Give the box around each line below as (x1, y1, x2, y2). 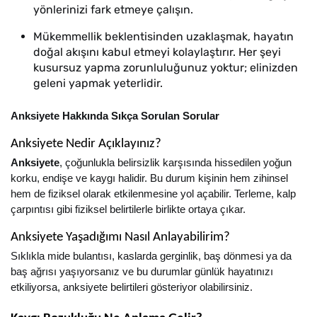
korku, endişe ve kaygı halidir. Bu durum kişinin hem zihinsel (11, 173, 288, 184)
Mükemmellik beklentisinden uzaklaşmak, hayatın (33, 30, 294, 43)
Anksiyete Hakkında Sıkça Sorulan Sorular (11, 110, 219, 122)
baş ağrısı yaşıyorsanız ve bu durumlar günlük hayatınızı (11, 266, 273, 277)
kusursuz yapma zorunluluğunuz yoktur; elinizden (33, 61, 298, 74)
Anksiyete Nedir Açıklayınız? (11, 137, 161, 151)
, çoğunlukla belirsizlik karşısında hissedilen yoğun (59, 157, 292, 168)
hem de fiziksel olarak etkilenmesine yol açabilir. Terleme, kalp (11, 188, 296, 200)
